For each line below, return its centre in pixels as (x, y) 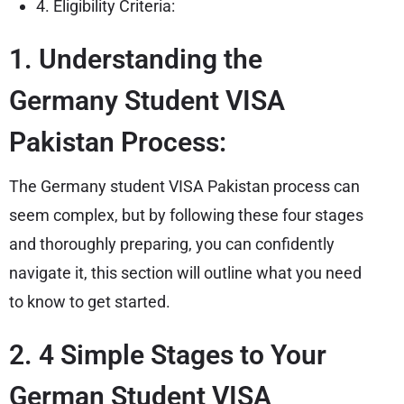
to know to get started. (90, 301)
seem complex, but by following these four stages (186, 215)
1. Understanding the (136, 59)
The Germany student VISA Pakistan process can (184, 186)
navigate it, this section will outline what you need (185, 272)
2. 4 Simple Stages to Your (168, 354)
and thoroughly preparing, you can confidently (172, 243)
